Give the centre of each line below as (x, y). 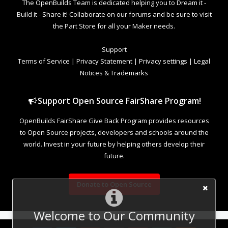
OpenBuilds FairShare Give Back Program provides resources (114, 121)
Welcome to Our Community (114, 216)
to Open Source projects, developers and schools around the (114, 133)
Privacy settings (163, 61)
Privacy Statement (104, 61)
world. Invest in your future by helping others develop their (114, 144)
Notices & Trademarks (114, 73)
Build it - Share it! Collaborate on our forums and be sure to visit (114, 15)
